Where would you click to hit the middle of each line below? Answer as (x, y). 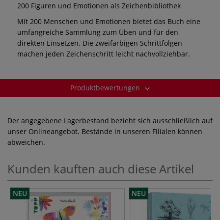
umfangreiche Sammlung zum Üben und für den (98, 32)
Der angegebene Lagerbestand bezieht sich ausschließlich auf (110, 120)
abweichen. (26, 142)
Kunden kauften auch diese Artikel (101, 168)
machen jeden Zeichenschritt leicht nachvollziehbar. (104, 54)
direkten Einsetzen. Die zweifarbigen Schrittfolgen (100, 43)
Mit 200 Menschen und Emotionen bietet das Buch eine (109, 21)
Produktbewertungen (106, 87)
